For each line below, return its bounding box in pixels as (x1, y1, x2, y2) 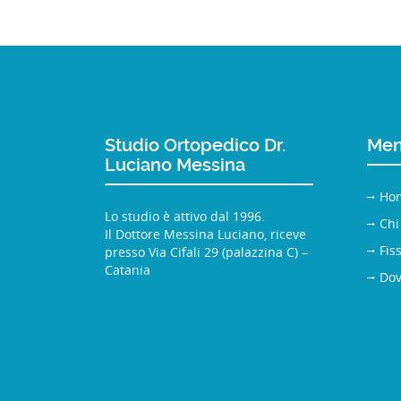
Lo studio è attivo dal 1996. (105, 207, 265, 225)
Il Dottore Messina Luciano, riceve (105, 225, 306, 243)
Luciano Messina (105, 153, 245, 175)
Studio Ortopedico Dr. (105, 133, 286, 156)
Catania (105, 260, 150, 278)
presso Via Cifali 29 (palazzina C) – (105, 243, 308, 260)
